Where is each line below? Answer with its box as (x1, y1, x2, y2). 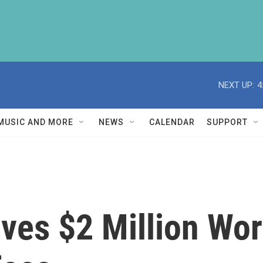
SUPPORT (207, 117, 248, 127)
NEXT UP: (218, 79, 254, 90)
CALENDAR (149, 117, 195, 127)
